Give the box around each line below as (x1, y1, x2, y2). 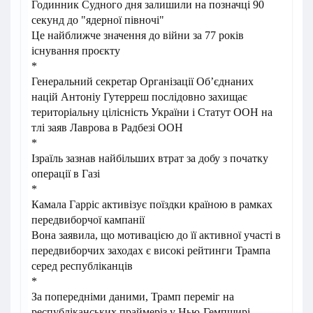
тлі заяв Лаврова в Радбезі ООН (31, 122, 183, 134)
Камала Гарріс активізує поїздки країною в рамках (31, 198, 272, 211)
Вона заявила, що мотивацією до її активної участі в (31, 229, 281, 242)
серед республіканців (31, 260, 133, 272)
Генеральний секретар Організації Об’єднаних (31, 75, 254, 88)
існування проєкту (31, 45, 120, 57)
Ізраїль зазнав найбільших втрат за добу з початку (31, 152, 268, 165)
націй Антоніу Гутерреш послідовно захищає (31, 91, 247, 103)
